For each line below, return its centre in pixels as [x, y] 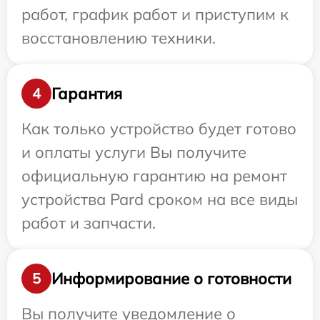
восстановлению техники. [119, 38]
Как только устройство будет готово [159, 129]
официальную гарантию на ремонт [154, 176]
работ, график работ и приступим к [155, 15]
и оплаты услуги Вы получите [134, 152]
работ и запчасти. [89, 223]
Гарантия [87, 93]
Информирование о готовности [171, 278]
